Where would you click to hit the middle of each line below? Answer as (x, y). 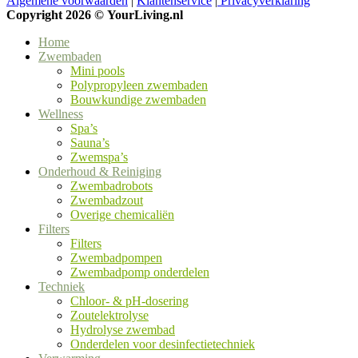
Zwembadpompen (116, 258)
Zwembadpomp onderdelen (140, 272)
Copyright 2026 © (57, 15)
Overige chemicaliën (122, 215)
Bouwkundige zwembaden (138, 100)
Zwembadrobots (111, 186)
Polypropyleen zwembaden (139, 86)
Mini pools (97, 71)
